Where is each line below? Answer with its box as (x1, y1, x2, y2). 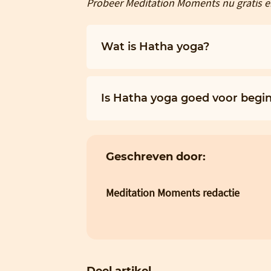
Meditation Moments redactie (105, 186, 240, 200)
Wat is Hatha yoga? (100, 39, 209, 53)
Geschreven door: (105, 149, 206, 163)
